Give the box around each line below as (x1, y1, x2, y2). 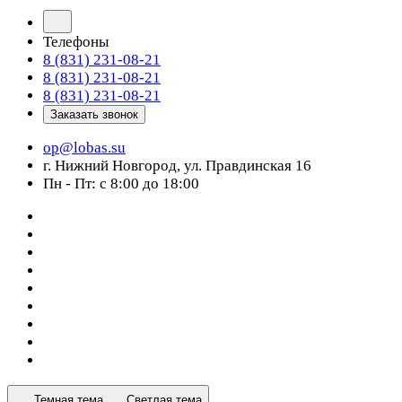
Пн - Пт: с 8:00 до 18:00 (43, 175, 199, 192)
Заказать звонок (50, 108, 138, 121)
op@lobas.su (43, 139, 126, 156)
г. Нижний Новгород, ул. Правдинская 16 (43, 157, 311, 174)
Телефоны (43, 33, 109, 50)
